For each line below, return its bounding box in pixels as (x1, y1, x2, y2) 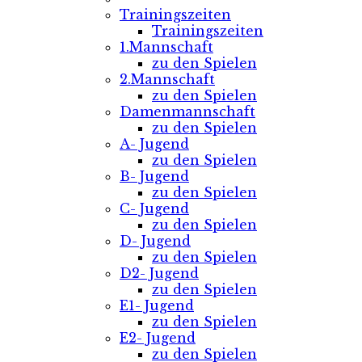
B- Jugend (120, 168, 189, 184)
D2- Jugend (120, 265, 199, 281)
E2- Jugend (120, 330, 196, 346)
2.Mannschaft (120, 71, 215, 87)
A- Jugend (120, 136, 189, 152)
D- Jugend (120, 233, 191, 249)
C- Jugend (120, 200, 189, 217)
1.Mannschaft (120, 39, 213, 55)
